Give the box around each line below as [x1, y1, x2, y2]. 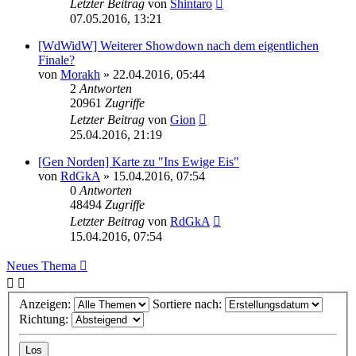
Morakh [60, 67, 100, 81]
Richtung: [19, 312, 72, 327]
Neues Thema [6, 258, 76, 273]
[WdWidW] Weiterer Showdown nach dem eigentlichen [38, 38, 319, 52]
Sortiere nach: [153, 297, 225, 311]
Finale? [38, 52, 75, 67]
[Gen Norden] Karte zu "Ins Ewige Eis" [38, 154, 239, 168]
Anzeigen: [19, 297, 74, 311]
